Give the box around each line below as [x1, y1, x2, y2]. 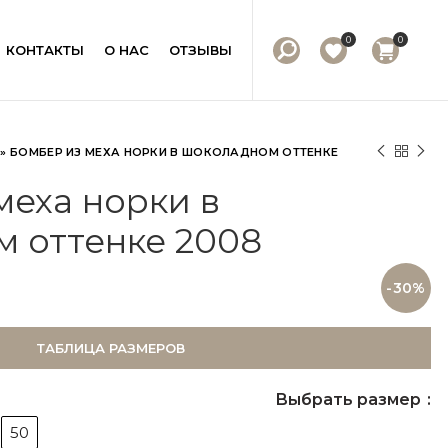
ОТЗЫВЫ [169, 41, 233, 58]
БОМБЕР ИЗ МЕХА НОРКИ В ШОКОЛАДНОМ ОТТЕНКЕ [10, 144, 339, 159]
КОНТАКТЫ [6, 41, 85, 58]
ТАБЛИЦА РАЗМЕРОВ [37, 340, 185, 356]
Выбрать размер [275, 390, 425, 409]
